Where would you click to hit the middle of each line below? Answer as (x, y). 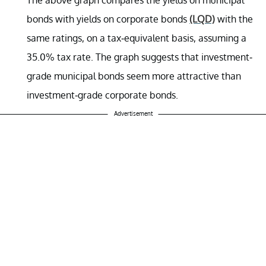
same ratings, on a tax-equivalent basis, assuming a (137, 38)
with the (234, 19)
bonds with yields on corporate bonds (108, 19)
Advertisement (133, 113)
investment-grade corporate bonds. (102, 95)
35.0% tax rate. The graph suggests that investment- (140, 57)
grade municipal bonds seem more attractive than (134, 76)
